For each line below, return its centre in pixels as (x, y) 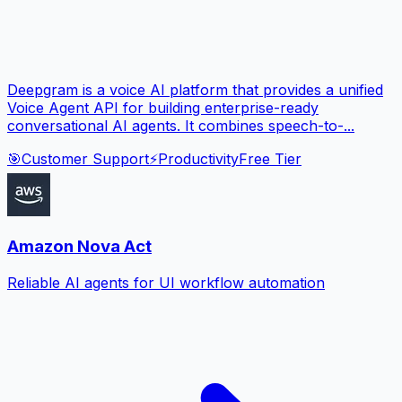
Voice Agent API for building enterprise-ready (163, 107)
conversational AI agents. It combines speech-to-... (181, 125)
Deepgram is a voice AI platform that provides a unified (195, 89)
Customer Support (85, 158)
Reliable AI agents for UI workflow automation (166, 283)
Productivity (198, 158)
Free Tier (270, 158)
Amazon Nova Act (79, 247)
